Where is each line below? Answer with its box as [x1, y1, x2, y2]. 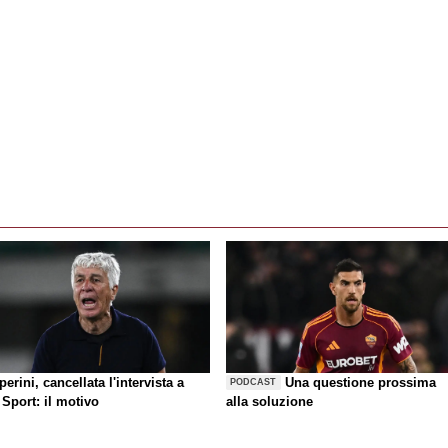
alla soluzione [226, 393, 313, 409]
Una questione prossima [285, 374, 437, 390]
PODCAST [230, 377, 277, 388]
